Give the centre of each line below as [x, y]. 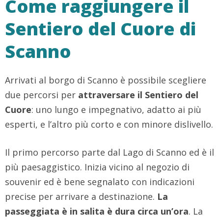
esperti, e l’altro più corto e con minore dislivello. [109, 124]
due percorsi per [41, 95]
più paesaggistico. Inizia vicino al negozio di [97, 167]
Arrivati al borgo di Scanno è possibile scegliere [106, 80]
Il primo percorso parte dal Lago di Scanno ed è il [110, 152]
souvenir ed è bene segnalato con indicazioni [100, 182]
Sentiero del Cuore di [100, 29]
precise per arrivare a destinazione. [81, 197]
